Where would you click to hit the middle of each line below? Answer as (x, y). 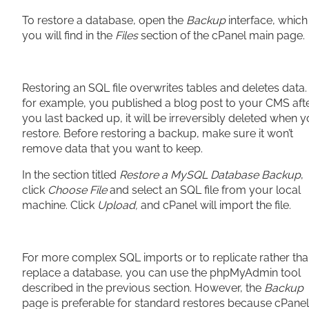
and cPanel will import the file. (216, 205)
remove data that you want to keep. (114, 149)
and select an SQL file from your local (204, 190)
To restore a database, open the (104, 20)
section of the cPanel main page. (223, 36)
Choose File (77, 190)
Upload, (118, 205)
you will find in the (69, 36)
